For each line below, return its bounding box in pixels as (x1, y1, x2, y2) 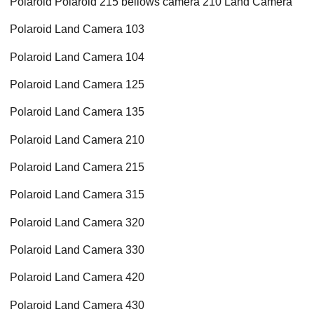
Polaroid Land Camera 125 (10, 78, 144, 91)
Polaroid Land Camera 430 (10, 299, 144, 311)
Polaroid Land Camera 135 (10, 106, 144, 118)
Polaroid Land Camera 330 (10, 244, 144, 257)
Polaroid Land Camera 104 (10, 50, 144, 63)
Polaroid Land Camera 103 (10, 23, 144, 36)
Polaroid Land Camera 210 (10, 133, 144, 146)
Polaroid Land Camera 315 (10, 189, 144, 201)
